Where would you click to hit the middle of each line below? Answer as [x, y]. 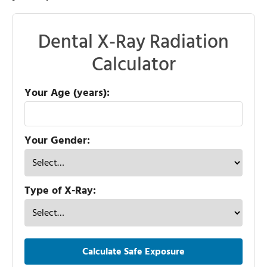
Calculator [133, 65]
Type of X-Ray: [60, 191]
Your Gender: [57, 141]
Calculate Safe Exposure [133, 252]
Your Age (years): [67, 93]
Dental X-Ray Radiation [133, 42]
